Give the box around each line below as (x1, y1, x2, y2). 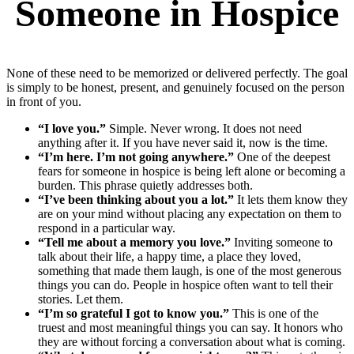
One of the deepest (234, 150, 330, 164)
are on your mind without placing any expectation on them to (38, 207, 341, 221)
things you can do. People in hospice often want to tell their (38, 278, 333, 292)
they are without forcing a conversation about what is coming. (38, 335, 345, 349)
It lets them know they (234, 193, 348, 207)
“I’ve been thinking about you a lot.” (38, 193, 234, 207)
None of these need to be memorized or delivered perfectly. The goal (6, 66, 348, 81)
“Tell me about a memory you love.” (38, 235, 231, 250)
